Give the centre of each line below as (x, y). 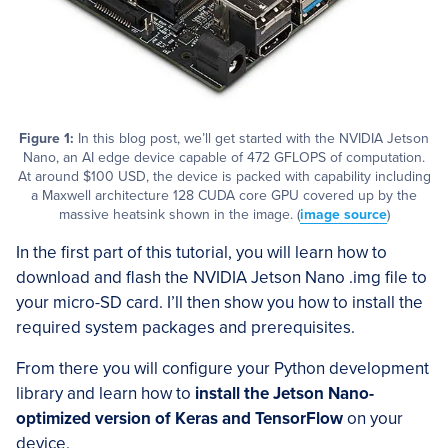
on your (373, 418)
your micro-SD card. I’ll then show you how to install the (219, 302)
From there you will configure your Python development (222, 368)
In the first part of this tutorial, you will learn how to (201, 252)
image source (343, 214)
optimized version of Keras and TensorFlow (179, 418)
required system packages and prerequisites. (185, 327)
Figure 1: (46, 138)
